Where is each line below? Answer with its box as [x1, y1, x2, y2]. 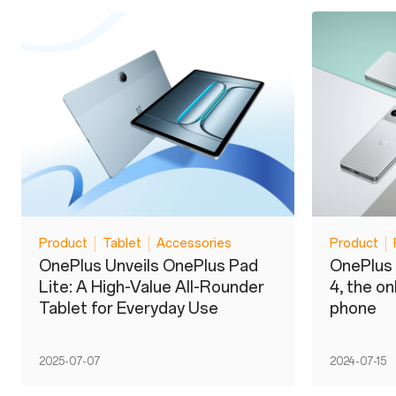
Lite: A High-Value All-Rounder [39, 277, 264, 297]
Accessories [156, 235, 232, 251]
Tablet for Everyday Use [39, 298, 218, 318]
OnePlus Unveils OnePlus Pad [39, 255, 258, 276]
